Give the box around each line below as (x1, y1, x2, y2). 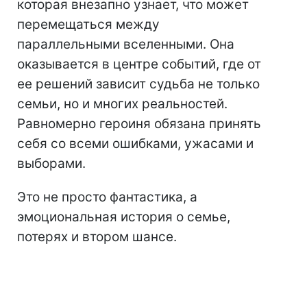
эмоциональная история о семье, (17, 208, 230, 225)
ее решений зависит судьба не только (17, 75, 260, 92)
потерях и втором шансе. (17, 228, 177, 245)
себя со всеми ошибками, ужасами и (17, 135, 254, 151)
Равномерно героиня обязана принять (17, 115, 261, 132)
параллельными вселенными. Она (17, 36, 234, 52)
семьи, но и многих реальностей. (17, 95, 228, 112)
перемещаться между (17, 16, 160, 32)
